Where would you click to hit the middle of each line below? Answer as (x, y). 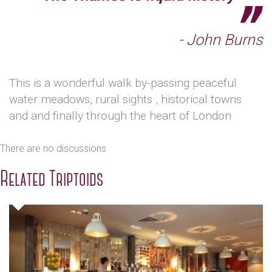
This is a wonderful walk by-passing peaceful (123, 83)
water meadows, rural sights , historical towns (125, 100)
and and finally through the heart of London (120, 116)
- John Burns (221, 40)
